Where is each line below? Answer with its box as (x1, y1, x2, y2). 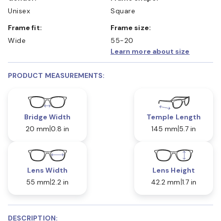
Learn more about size (110, 46, 190, 56)
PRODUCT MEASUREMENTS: (8, 71, 105, 80)
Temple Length (147, 112, 201, 121)
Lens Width (27, 165, 68, 175)
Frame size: (114, 23, 151, 32)
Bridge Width (24, 112, 71, 121)
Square (110, 6, 135, 15)
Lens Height (152, 165, 195, 175)
